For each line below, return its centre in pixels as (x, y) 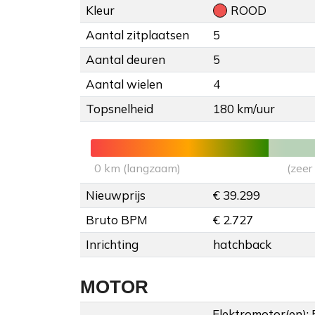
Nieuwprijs (116, 195)
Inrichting (112, 245)
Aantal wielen (124, 84)
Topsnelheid (120, 109)
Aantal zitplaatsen (137, 35)
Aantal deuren (126, 60)
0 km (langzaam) (137, 168)
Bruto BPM (117, 220)
